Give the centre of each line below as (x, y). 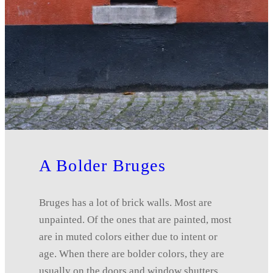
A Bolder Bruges (102, 165)
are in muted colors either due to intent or (128, 236)
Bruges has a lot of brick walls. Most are (126, 202)
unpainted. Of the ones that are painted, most (135, 219)
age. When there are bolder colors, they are (132, 253)
